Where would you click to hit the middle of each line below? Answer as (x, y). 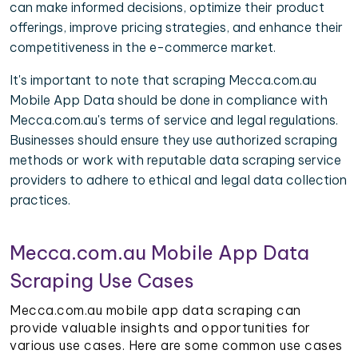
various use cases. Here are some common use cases (176, 346)
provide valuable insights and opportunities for (160, 328)
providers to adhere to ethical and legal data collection (178, 180)
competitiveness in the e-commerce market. (143, 48)
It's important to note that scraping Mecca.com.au (163, 80)
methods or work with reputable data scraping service (175, 160)
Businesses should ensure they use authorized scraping (173, 140)
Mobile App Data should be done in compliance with (169, 100)
